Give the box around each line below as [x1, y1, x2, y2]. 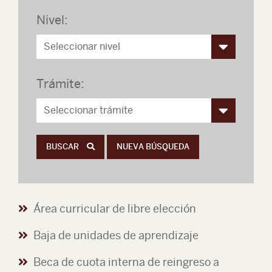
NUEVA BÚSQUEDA [117, 142, 189, 151]
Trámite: [36, 76, 84, 90]
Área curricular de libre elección [33, 202, 196, 215]
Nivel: [36, 13, 68, 27]
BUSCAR [46, 142, 81, 151]
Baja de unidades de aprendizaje [33, 229, 199, 242]
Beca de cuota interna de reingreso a [33, 256, 219, 268]
